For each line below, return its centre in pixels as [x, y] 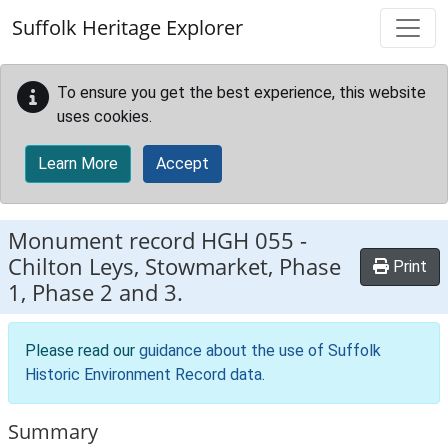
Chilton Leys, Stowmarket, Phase [174, 266]
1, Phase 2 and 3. [95, 292]
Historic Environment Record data [143, 374]
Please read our [82, 350]
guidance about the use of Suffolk [260, 350]
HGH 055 [247, 240]
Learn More [78, 163]
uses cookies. [104, 116]
